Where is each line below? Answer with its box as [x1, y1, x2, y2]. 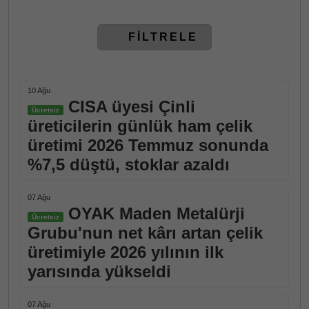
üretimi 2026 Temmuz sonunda [28, 136, 268, 154]
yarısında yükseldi [28, 262, 171, 281]
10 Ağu [28, 86, 50, 94]
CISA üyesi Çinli [63, 97, 195, 116]
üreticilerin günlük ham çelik [28, 117, 252, 135]
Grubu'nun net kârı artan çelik [28, 223, 263, 242]
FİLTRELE [118, 31, 198, 43]
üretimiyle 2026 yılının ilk [28, 243, 223, 261]
